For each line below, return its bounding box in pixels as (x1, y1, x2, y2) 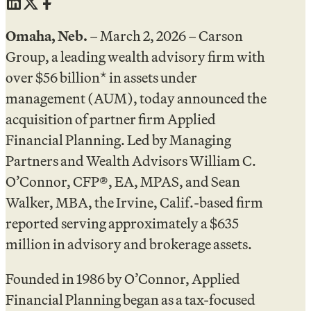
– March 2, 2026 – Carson (90, 24, 243, 47)
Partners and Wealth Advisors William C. (6, 149, 256, 171)
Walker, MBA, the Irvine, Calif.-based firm (6, 191, 263, 213)
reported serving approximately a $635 (6, 212, 239, 234)
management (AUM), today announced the (6, 87, 267, 109)
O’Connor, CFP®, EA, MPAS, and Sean (6, 170, 240, 192)
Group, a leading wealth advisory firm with (6, 45, 265, 67)
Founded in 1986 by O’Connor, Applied (6, 267, 240, 289)
